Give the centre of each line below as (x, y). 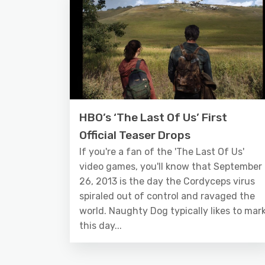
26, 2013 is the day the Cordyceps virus (167, 182)
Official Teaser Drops (135, 135)
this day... (101, 226)
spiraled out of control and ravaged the (167, 196)
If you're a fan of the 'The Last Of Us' (162, 152)
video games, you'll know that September (171, 167)
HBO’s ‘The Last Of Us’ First (153, 118)
